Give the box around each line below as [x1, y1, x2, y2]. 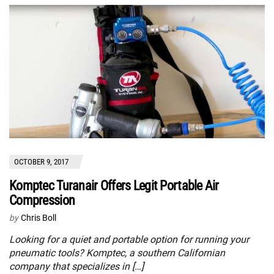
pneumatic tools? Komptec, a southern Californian [9, 247, 225, 259]
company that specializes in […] [9, 261, 144, 273]
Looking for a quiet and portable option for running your [9, 234, 249, 246]
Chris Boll [21, 213, 56, 223]
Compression [9, 193, 75, 209]
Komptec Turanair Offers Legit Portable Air [9, 178, 219, 194]
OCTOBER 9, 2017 [14, 157, 68, 167]
